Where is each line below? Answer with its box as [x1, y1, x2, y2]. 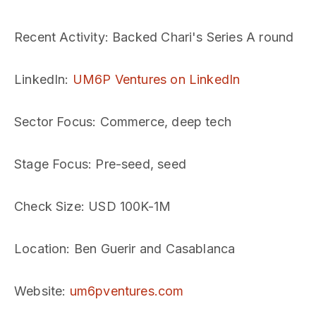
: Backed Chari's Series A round [104, 30, 294, 44]
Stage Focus [14, 157, 88, 171]
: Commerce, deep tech [92, 114, 231, 129]
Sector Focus [14, 114, 93, 129]
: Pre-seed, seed [87, 157, 186, 171]
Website [14, 284, 63, 298]
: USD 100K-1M [80, 199, 171, 214]
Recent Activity [14, 30, 105, 44]
